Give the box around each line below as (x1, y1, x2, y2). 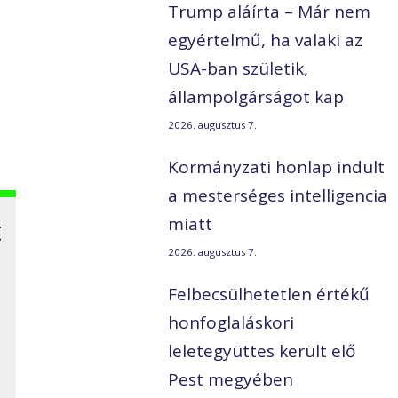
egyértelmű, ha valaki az (168, 28, 363, 52)
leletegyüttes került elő (168, 339, 356, 363)
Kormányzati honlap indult (168, 155, 386, 179)
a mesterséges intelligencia (168, 184, 388, 208)
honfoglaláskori (168, 311, 295, 335)
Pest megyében (168, 368, 294, 392)
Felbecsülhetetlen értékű (168, 283, 370, 306)
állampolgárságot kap (168, 85, 345, 109)
